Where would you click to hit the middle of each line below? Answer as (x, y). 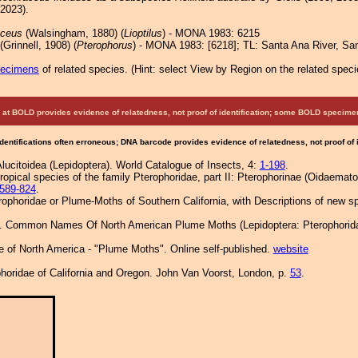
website (290, 249)
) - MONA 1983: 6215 (211, 33)
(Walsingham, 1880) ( (73, 33)
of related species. (85, 69)
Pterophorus (104, 45)
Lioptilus (143, 33)
